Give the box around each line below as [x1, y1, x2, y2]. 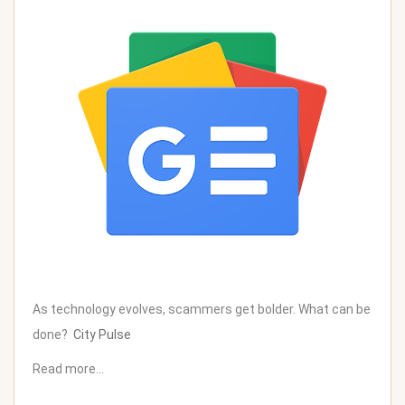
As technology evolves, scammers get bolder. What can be [33, 302, 371, 316]
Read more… [33, 362, 104, 376]
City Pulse [73, 327, 131, 342]
